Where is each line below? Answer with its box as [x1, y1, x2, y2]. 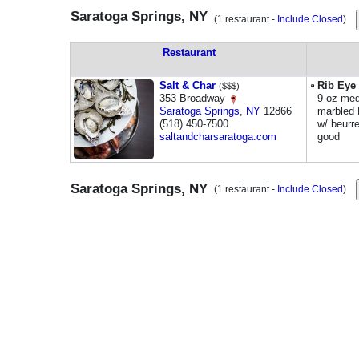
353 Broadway [159, 92, 228, 104]
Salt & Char [159, 79, 216, 91]
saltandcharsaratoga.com [159, 131, 276, 143]
